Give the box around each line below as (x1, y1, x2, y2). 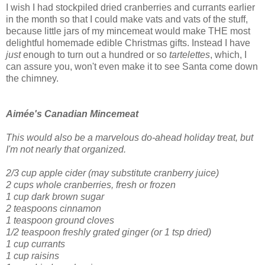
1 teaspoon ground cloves (6, 215, 114, 226)
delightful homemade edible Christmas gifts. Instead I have (6, 38, 250, 49)
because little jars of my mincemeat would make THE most (6, 26, 250, 37)
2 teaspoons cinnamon (6, 203, 101, 214)
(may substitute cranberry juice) (88, 168, 219, 179)
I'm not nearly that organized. (6, 144, 126, 155)
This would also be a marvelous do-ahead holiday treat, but (6, 132, 253, 143)
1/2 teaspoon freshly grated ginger (6, 227, 148, 238)
